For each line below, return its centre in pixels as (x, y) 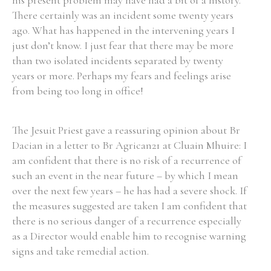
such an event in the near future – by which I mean (125, 175)
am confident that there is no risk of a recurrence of (127, 160)
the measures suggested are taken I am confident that (129, 206)
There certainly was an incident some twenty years (123, 15)
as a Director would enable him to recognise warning (129, 236)
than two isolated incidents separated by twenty (118, 60)
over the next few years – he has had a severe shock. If (129, 191)
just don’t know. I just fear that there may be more (123, 45)
